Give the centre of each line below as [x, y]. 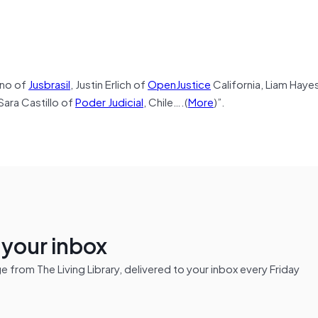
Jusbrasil [49, 83]
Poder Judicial [109, 101]
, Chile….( [166, 101]
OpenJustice [179, 83]
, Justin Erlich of [109, 83]
